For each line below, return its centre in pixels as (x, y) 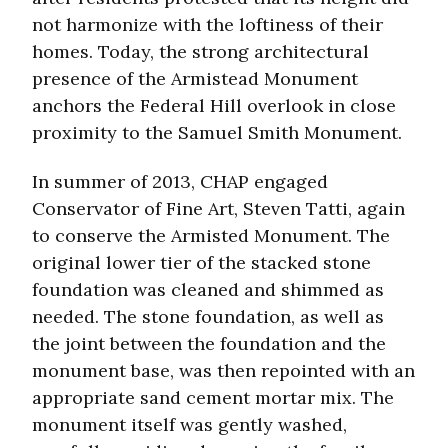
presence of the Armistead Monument (195, 79)
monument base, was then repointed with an (223, 371)
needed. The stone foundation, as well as (208, 317)
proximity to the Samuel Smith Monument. (217, 133)
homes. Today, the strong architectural (200, 52)
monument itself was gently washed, (189, 425)
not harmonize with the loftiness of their (207, 25)
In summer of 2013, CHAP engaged (180, 182)
